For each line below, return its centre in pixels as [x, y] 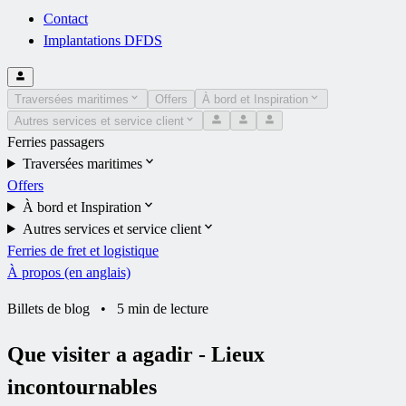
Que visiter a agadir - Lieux [136, 354]
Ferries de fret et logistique [83, 250]
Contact [66, 18]
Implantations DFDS [103, 40]
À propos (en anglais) [69, 272]
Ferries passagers [56, 141]
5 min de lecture [163, 308]
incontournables [82, 387]
